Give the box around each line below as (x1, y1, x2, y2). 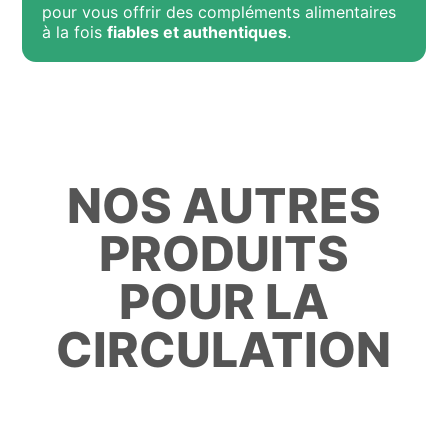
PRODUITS (98, 224, 349, 283)
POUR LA (118, 272, 329, 331)
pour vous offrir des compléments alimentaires (42, 2, 397, 22)
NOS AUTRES (66, 176, 381, 235)
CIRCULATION (56, 320, 392, 379)
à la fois (42, 22, 108, 42)
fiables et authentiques (107, 22, 288, 42)
